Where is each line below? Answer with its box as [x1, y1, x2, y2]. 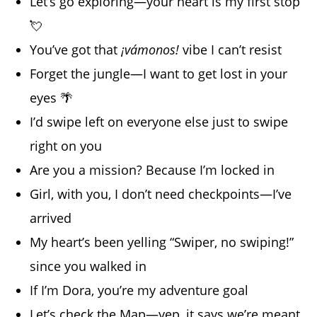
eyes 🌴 [30, 89, 74, 107]
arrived [30, 209, 72, 227]
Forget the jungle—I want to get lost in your [30, 65, 288, 83]
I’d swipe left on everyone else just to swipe [30, 113, 289, 131]
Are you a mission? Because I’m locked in [30, 161, 275, 179]
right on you [30, 137, 103, 155]
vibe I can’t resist [179, 41, 282, 59]
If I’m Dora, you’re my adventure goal [30, 282, 249, 299]
